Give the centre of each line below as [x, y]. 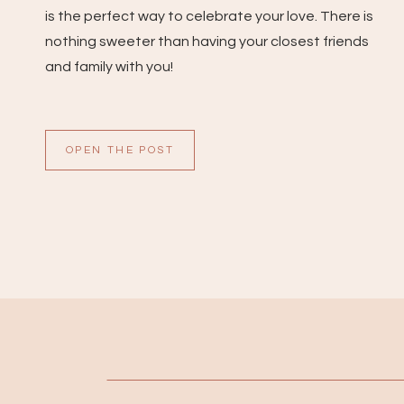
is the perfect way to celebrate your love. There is [209, 16]
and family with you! [109, 67]
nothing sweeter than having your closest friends [207, 41]
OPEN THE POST [120, 150]
